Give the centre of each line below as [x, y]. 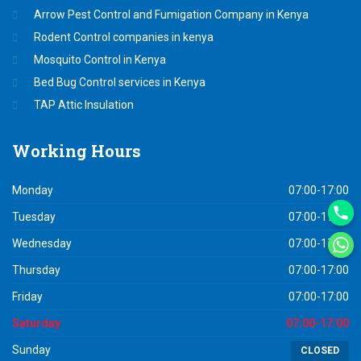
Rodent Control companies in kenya [124, 37]
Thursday [36, 270]
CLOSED [320, 351]
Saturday [36, 323]
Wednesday [42, 243]
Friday [27, 297]
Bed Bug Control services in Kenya [120, 82]
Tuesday [34, 217]
